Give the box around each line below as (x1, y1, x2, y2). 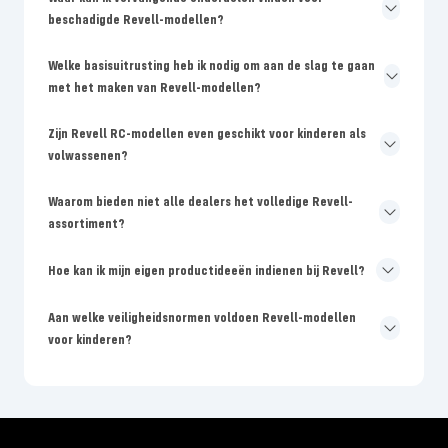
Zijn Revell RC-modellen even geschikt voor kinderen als (48, 123, 366, 142)
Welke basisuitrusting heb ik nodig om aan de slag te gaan (48, 55, 375, 74)
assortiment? (48, 213, 125, 232)
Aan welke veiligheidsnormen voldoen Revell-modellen (48, 307, 356, 326)
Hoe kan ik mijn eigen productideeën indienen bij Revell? (48, 260, 365, 279)
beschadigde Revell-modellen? (48, 9, 224, 28)
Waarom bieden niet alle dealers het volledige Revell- (48, 191, 353, 210)
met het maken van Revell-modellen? (48, 77, 261, 96)
